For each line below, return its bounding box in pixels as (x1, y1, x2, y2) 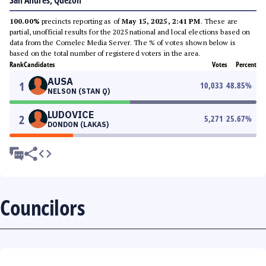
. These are (200, 17, 237, 26)
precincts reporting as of (39, 17, 122, 26)
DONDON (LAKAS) (47, 120, 109, 129)
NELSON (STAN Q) (47, 87, 110, 96)
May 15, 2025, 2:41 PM (122, 17, 201, 26)
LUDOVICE (47, 109, 94, 121)
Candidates (24, 59, 55, 69)
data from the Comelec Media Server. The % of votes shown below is (9, 38, 236, 47)
